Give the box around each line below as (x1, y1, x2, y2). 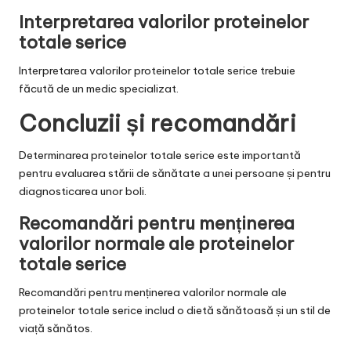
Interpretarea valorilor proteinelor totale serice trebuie (19, 63, 295, 78)
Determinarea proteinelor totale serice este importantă (19, 147, 301, 162)
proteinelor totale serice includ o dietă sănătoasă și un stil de (19, 302, 331, 317)
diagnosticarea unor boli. (19, 183, 147, 198)
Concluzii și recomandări (19, 108, 296, 138)
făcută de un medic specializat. (19, 81, 179, 96)
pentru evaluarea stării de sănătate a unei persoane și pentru (19, 165, 331, 180)
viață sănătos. (19, 320, 92, 335)
